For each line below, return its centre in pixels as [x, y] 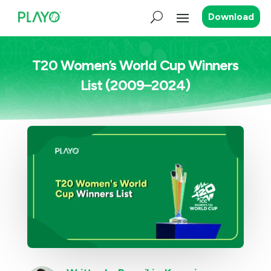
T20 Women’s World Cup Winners [135, 65]
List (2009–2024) [135, 85]
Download [231, 17]
